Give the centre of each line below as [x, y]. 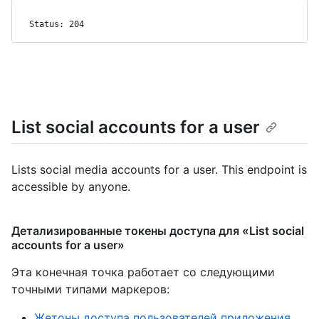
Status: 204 [57, 24]
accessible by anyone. [71, 186]
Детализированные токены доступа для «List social [158, 230]
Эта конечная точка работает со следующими [143, 272]
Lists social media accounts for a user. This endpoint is [159, 169]
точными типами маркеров [89, 289]
